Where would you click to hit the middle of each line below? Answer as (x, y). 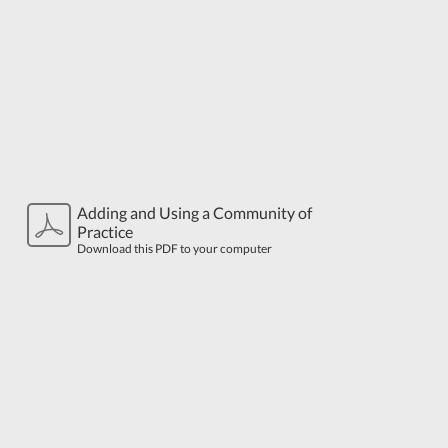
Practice (105, 232)
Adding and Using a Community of (194, 213)
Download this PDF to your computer (174, 249)
